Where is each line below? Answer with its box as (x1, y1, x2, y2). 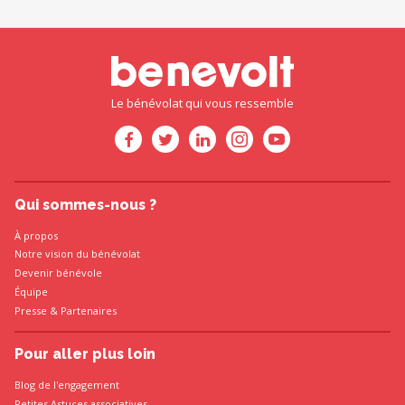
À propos (14, 228, 58, 242)
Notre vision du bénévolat (14, 247, 140, 261)
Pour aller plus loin (14, 345, 155, 363)
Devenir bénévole (14, 266, 102, 280)
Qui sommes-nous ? (14, 195, 156, 213)
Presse (14, 303, 47, 317)
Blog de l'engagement (14, 378, 119, 392)
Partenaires (60, 303, 117, 317)
